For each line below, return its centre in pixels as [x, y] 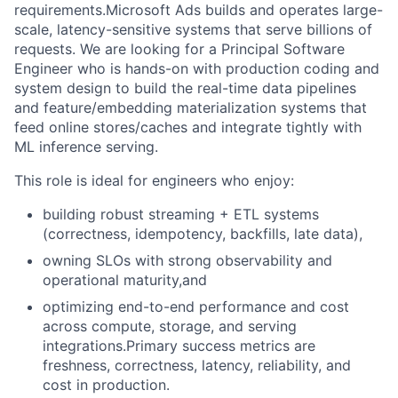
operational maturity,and [125, 280]
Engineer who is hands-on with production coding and [197, 68]
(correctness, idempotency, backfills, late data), [203, 234]
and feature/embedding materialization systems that [191, 107]
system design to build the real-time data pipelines [185, 88]
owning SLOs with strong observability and [187, 260]
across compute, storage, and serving [170, 326]
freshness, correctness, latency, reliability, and [197, 365]
